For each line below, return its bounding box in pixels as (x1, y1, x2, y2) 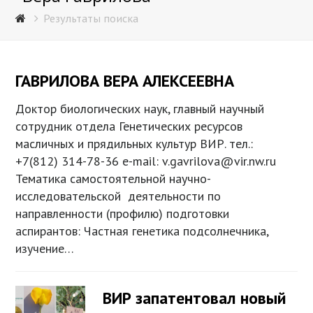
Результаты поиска (43, 11, 139, 26)
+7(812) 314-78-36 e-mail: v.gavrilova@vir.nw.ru (15, 153, 277, 170)
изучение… (15, 240, 75, 257)
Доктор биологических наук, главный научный (15, 101, 265, 117)
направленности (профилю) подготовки (15, 205, 230, 222)
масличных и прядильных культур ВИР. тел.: (15, 136, 254, 152)
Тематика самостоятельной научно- (15, 170, 212, 187)
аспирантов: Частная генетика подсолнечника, (15, 223, 269, 240)
